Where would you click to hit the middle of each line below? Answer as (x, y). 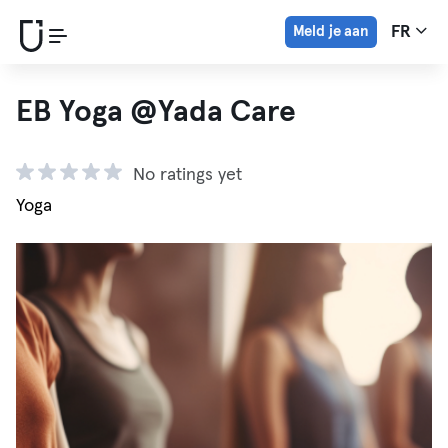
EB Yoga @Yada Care (156, 112)
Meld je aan (330, 31)
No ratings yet (187, 175)
